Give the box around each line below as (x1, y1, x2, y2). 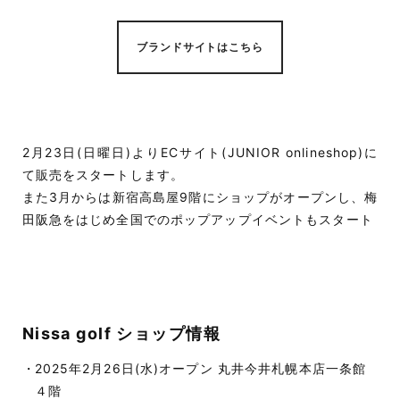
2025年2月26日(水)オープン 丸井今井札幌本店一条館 (34, 360, 367, 376)
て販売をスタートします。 (21, 166, 185, 182)
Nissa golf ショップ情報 (21, 323, 221, 343)
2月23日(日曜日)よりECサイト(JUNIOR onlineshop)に (21, 144, 379, 160)
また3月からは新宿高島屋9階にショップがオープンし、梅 (21, 188, 379, 204)
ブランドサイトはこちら (136, 40, 264, 54)
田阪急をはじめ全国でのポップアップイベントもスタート (21, 211, 373, 227)
